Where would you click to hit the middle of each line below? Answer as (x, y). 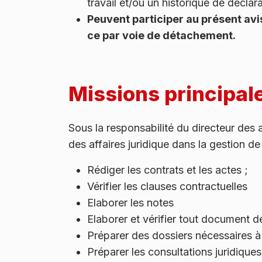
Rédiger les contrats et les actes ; (168, 170)
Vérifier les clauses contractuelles (169, 186)
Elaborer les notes (132, 202)
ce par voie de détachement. (163, 35)
